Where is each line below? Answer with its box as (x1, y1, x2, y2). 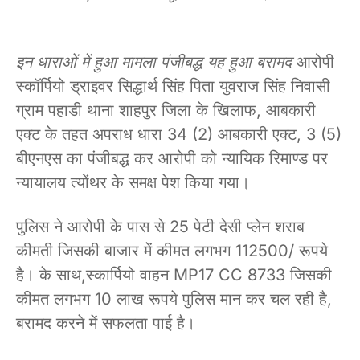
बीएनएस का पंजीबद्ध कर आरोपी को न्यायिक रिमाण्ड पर (16, 148, 328, 168)
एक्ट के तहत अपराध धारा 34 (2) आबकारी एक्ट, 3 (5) (16, 124, 342, 144)
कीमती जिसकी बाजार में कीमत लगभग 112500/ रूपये (16, 240, 328, 260)
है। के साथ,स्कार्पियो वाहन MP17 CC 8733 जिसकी (16, 264, 332, 284)
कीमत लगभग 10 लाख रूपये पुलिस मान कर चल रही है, (16, 288, 332, 309)
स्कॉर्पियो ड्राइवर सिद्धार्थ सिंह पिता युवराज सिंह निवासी (16, 76, 330, 96)
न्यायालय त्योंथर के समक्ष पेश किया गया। (16, 172, 250, 192)
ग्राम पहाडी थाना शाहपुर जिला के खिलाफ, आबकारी (16, 100, 316, 120)
